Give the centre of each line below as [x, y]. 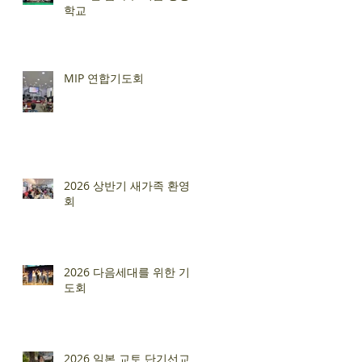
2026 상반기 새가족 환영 [127, 185]
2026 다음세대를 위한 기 [127, 271]
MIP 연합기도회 [104, 78]
